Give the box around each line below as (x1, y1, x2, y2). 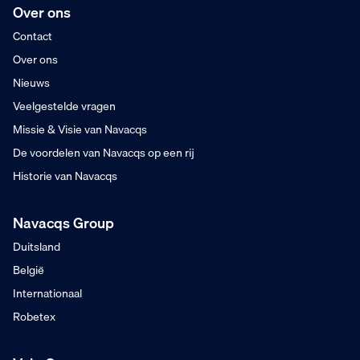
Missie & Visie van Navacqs (13, 121, 147, 139)
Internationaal (13, 284, 82, 303)
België (13, 261, 44, 280)
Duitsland (13, 238, 60, 256)
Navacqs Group (13, 211, 114, 235)
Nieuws (13, 74, 50, 92)
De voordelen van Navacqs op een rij (13, 144, 194, 162)
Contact (13, 27, 52, 46)
